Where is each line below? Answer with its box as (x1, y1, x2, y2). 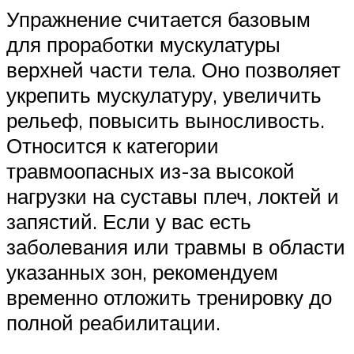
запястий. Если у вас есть (6, 209, 251, 235)
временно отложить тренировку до (6, 284, 332, 311)
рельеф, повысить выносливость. (6, 107, 325, 134)
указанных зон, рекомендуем (6, 259, 278, 285)
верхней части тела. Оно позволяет (6, 57, 341, 83)
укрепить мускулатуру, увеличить (6, 82, 322, 108)
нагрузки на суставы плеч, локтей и (6, 183, 339, 209)
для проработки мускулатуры (6, 32, 281, 58)
